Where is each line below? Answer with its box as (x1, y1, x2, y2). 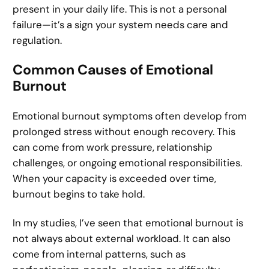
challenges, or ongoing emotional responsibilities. (13, 156, 243, 169)
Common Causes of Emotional (13, 60, 214, 79)
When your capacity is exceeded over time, (13, 171, 217, 185)
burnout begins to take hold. (13, 187, 145, 201)
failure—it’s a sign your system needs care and (13, 18, 229, 32)
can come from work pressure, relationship (13, 140, 213, 154)
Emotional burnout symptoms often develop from (13, 109, 247, 122)
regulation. (13, 34, 62, 47)
